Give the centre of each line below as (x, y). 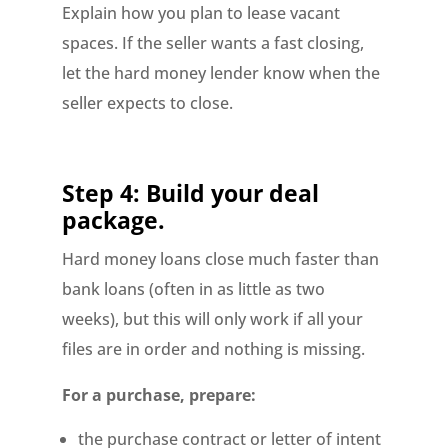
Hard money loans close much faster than (221, 259)
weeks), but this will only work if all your (213, 319)
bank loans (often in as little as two (194, 289)
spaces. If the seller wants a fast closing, (213, 43)
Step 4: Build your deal (191, 193)
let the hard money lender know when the (221, 73)
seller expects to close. (148, 103)
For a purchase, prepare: (159, 395)
